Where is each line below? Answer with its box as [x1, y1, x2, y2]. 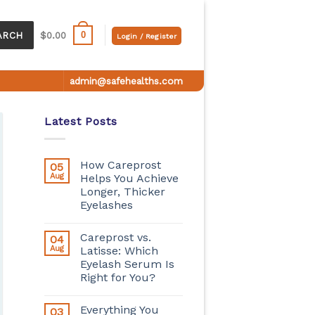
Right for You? [79, 270, 155, 284]
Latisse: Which [79, 243, 158, 257]
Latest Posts [44, 115, 117, 128]
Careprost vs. [79, 230, 151, 244]
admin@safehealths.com [69, 75, 183, 86]
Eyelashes [79, 198, 133, 212]
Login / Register [117, 31, 177, 40]
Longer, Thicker [79, 184, 165, 198]
